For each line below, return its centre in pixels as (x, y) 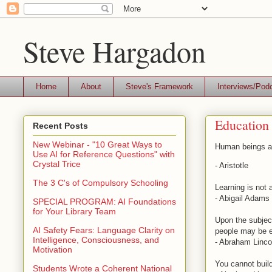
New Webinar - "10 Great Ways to (97, 144)
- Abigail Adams (242, 198)
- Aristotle (232, 165)
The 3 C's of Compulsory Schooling (100, 182)
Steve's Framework (159, 86)
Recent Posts (60, 125)
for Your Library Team (74, 211)
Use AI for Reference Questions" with (104, 154)
